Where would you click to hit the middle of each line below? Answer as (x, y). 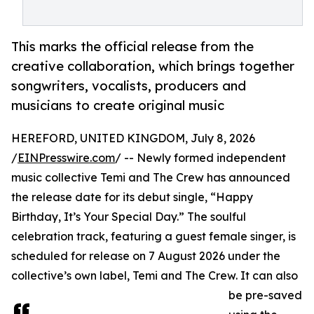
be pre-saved (265, 295)
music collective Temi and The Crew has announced (151, 178)
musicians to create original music (118, 105)
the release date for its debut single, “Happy (132, 197)
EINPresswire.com (66, 158)
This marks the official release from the (132, 47)
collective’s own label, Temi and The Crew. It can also (155, 276)
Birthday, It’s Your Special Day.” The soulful (129, 217)
